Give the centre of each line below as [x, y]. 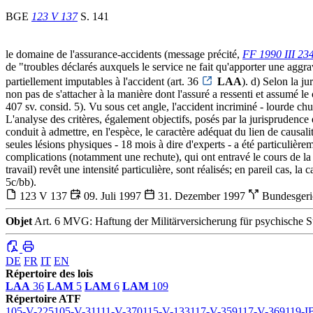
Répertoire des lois [49, 274]
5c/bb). [21, 182]
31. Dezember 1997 [202, 196]
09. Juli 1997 [112, 196]
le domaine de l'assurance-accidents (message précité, [124, 54]
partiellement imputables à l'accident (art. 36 [103, 82]
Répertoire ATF [43, 299]
